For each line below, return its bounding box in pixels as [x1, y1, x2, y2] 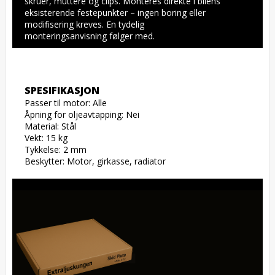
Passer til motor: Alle [25, 97, 107, 109]
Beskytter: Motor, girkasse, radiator [25, 155, 166, 168]
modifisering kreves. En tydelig [25, 18, 144, 31]
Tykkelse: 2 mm [25, 144, 87, 156]
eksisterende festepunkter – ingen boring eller [25, 7, 206, 19]
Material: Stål [25, 120, 76, 133]
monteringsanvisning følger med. [25, 30, 155, 42]
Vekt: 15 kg [25, 132, 68, 144]
